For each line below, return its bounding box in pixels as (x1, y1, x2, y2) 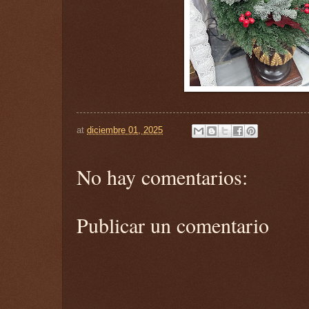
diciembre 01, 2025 (87, 125, 163, 136)
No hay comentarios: (77, 163, 248, 191)
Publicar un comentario (77, 211, 269, 239)
